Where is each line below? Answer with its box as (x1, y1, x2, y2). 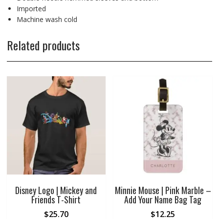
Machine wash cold (16, 14, 77, 24)
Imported (16, 3, 46, 13)
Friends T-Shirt (31, 193, 81, 206)
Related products (6, 36, 80, 54)
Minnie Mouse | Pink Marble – (114, 184, 211, 197)
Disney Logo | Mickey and (15, 184, 97, 197)
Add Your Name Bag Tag (124, 193, 202, 206)
